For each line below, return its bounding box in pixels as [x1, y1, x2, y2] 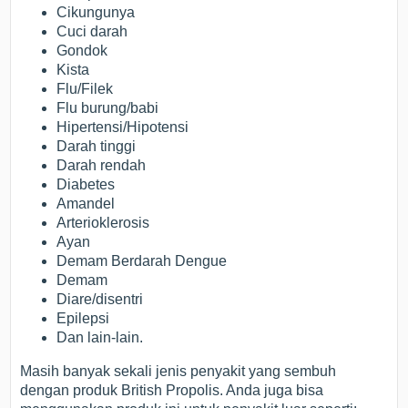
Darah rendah [56, 158, 147, 174]
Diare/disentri [56, 291, 144, 308]
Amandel [56, 196, 116, 212]
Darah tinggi [56, 138, 137, 155]
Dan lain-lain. [56, 330, 144, 346]
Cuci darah [56, 24, 128, 40]
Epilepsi [56, 311, 110, 327]
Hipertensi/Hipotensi [56, 119, 189, 136]
